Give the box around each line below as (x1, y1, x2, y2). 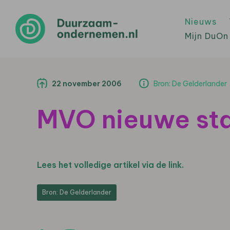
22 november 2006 (52, 79, 122, 88)
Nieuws (185, 16, 217, 27)
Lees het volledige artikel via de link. (37, 160, 184, 170)
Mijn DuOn (185, 31, 228, 41)
